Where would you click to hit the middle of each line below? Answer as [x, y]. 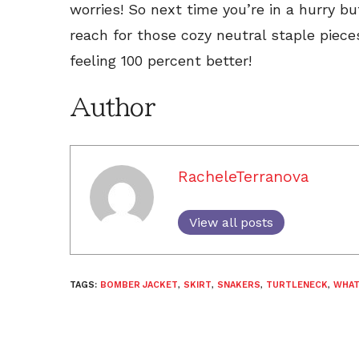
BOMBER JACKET [139, 284]
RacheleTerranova [243, 176]
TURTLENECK [297, 284]
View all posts [231, 222]
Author [112, 107]
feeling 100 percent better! [161, 60]
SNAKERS [239, 284]
